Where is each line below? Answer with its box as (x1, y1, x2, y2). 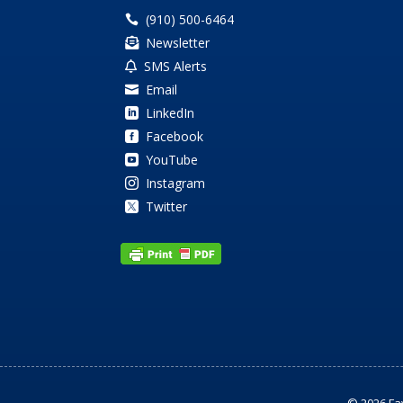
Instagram (146, 175, 206, 193)
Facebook (146, 128, 204, 146)
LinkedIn (146, 104, 195, 122)
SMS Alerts (144, 58, 208, 76)
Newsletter (146, 34, 210, 52)
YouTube (146, 151, 199, 169)
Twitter (146, 198, 188, 216)
